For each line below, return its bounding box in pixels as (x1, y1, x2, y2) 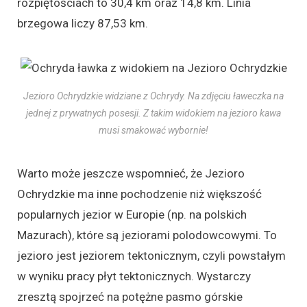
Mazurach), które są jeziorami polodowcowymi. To (17, 228, 277, 242)
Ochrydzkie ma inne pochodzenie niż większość (17, 186, 262, 201)
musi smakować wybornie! (99, 124, 208, 136)
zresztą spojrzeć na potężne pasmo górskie (17, 289, 243, 304)
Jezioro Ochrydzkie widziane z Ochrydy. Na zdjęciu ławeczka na (23, 90, 284, 101)
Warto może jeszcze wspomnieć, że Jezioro (17, 166, 245, 180)
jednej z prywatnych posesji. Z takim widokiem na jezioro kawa (26, 107, 281, 119)
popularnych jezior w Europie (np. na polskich (17, 207, 247, 221)
